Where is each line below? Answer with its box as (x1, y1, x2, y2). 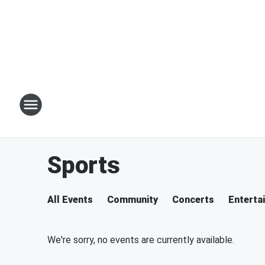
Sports (47, 151, 120, 179)
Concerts (172, 194, 214, 205)
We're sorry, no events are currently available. (47, 234, 234, 245)
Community (107, 194, 158, 205)
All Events (47, 194, 93, 205)
